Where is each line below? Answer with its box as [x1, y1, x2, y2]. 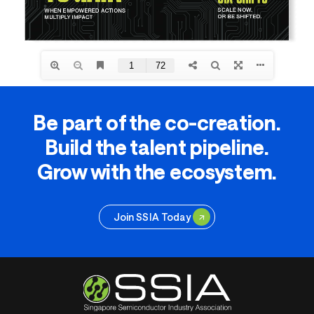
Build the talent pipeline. [45, 135, 269, 160]
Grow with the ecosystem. [37, 159, 277, 184]
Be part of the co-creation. [33, 110, 281, 135]
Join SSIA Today [113, 210, 191, 223]
